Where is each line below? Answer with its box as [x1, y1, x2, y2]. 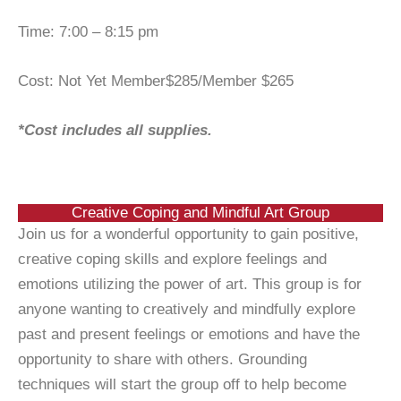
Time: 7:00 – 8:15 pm [18, 23, 158, 41]
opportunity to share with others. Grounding [18, 350, 307, 368]
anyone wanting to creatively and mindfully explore [18, 300, 355, 318]
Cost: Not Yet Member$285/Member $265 [18, 73, 294, 90]
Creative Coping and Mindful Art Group [72, 203, 329, 221]
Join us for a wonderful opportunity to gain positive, [18, 225, 359, 243]
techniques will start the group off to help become [18, 375, 346, 393]
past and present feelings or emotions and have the [18, 325, 360, 343]
